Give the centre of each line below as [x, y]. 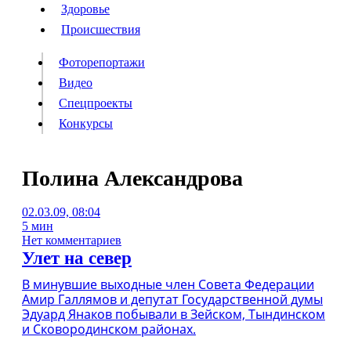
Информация [51, 217]
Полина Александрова [132, 178]
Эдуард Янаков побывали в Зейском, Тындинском [174, 314]
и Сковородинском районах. [109, 329]
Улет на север [77, 258]
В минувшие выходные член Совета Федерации [168, 284]
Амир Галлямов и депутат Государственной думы [172, 299]
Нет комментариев [72, 240]
